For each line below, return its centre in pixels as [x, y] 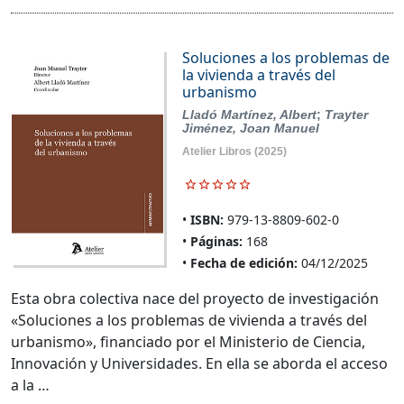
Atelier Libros [216, 151]
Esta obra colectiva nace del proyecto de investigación [195, 298]
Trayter [346, 114]
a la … [30, 385]
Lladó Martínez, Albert [249, 114]
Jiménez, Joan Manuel [250, 128]
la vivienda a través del [258, 74]
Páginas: [216, 241]
